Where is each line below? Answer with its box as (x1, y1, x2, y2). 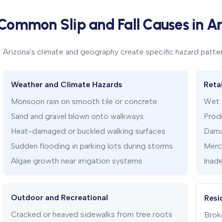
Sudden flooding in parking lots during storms (11, 141, 173, 151)
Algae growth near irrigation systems (11, 156, 142, 166)
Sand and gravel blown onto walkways (11, 111, 144, 121)
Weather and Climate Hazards (11, 80, 122, 89)
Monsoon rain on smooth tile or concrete (11, 97, 157, 106)
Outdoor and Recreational (11, 193, 108, 202)
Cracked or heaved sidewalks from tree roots (11, 210, 172, 219)
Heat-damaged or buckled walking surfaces (11, 126, 166, 136)
